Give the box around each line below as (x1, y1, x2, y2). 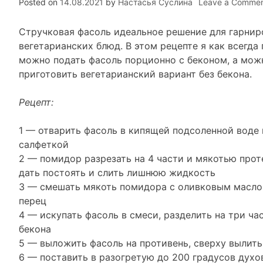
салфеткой (19, 139, 69, 150)
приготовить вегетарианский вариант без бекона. (19, 68, 252, 80)
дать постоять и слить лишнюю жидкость (19, 167, 215, 178)
